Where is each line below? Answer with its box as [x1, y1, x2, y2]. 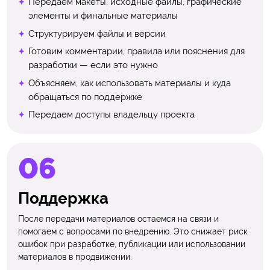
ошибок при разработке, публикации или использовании [18, 239, 246, 249]
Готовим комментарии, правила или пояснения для [28, 46, 245, 57]
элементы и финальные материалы [28, 10, 178, 22]
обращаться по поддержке [28, 91, 142, 102]
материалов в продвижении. [18, 251, 133, 262]
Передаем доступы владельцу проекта [28, 109, 195, 121]
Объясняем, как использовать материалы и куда [28, 77, 231, 89]
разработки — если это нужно [28, 60, 158, 71]
